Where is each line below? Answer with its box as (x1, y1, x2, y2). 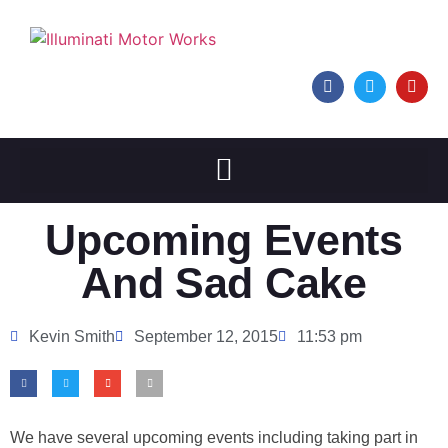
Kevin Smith (29, 327, 115, 345)
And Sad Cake (81, 258, 367, 307)
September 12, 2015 (134, 327, 278, 345)
